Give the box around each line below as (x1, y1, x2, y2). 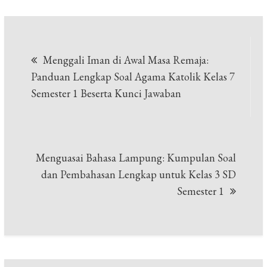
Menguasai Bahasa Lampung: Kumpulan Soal (35, 151, 236, 165)
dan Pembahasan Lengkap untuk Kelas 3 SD (41, 167, 236, 182)
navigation (15, 61, 141, 91)
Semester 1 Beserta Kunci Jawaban (31, 86, 182, 101)
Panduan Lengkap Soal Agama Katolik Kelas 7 (31, 70, 235, 84)
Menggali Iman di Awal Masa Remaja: (43, 53, 209, 67)
